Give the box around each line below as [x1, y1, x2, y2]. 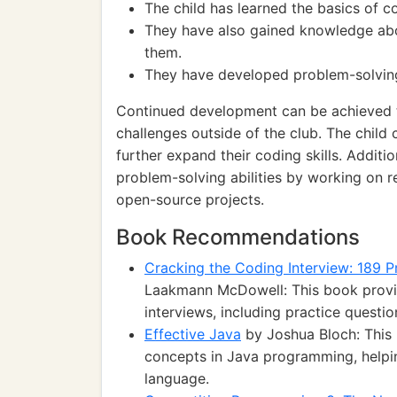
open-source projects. [116, 191, 264, 208]
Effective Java [144, 325, 241, 343]
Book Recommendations [116, 224, 360, 250]
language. [144, 370, 209, 387]
